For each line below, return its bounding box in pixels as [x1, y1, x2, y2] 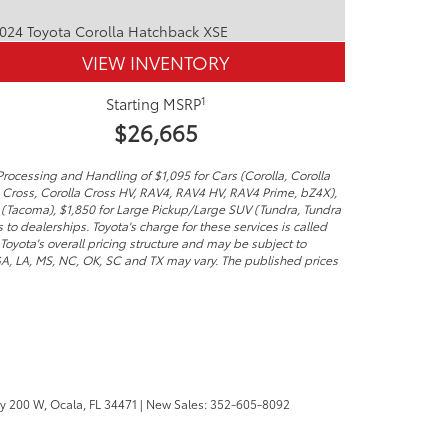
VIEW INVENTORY [81, 48, 230, 75]
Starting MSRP [105, 93, 201, 115]
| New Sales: [137, 394, 210, 412]
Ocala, [47, 394, 86, 412]
